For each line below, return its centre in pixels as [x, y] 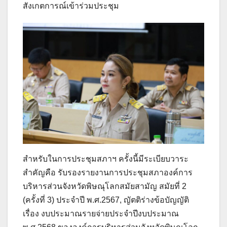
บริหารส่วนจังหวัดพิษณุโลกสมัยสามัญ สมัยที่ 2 [105, 186]
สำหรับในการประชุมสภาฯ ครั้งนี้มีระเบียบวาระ [106, 159]
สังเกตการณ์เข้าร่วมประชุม [71, 6]
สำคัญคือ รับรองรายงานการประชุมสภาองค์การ [108, 172]
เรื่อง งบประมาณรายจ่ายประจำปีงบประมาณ [101, 213]
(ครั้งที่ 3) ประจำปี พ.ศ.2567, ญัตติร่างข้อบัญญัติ [106, 200]
